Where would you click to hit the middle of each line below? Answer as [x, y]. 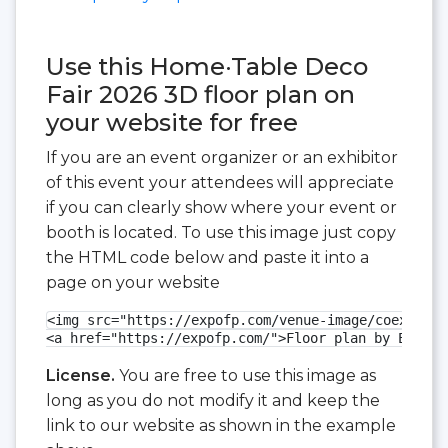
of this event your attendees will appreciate [220, 183]
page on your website [133, 283]
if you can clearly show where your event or [221, 208]
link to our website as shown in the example [221, 426]
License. [80, 376]
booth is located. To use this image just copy [221, 233]
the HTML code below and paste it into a [207, 258]
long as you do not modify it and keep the [213, 401]
